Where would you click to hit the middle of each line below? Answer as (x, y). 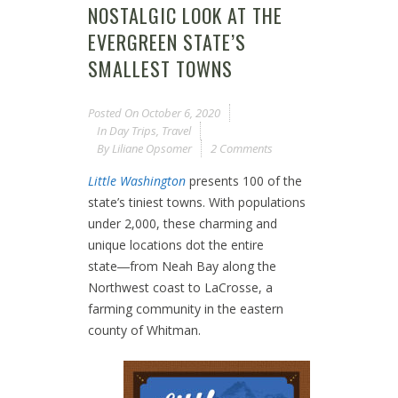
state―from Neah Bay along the (182, 266)
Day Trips (133, 130)
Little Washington (137, 180)
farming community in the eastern (186, 308)
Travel (176, 130)
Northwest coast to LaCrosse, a (180, 287)
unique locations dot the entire (176, 244)
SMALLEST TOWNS (160, 68)
